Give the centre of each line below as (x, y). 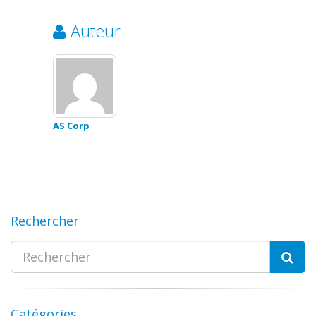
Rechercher (45, 221)
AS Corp (71, 126)
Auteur (96, 31)
